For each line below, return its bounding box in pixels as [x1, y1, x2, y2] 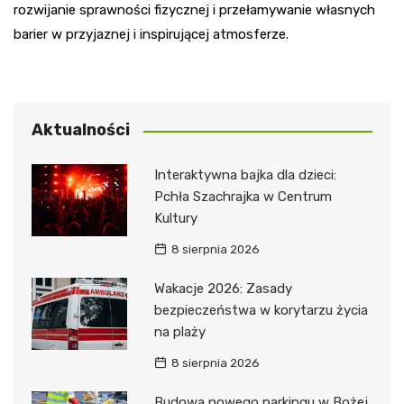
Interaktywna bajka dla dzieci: [153, 167, 336, 184]
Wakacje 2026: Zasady [153, 280, 292, 298]
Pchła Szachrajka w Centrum [153, 188, 332, 206]
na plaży [153, 324, 206, 341]
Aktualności [32, 120, 130, 141]
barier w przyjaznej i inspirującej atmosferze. [14, 26, 289, 43]
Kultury [153, 210, 197, 227]
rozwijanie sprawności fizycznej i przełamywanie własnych [14, 2, 375, 19]
